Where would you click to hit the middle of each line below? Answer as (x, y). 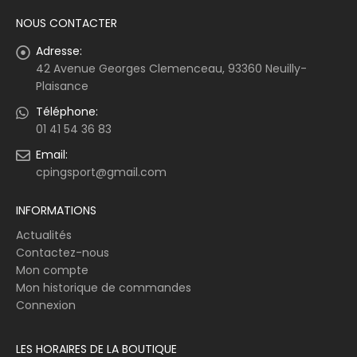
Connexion (46, 306)
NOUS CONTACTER (67, 23)
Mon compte (52, 271)
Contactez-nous (63, 253)
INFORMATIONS (56, 211)
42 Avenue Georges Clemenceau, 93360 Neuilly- (171, 69)
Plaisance (62, 86)
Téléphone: (67, 112)
